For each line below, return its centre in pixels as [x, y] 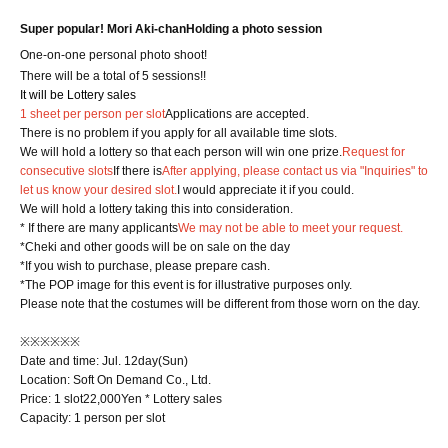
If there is [137, 171]
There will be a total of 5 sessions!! [113, 76]
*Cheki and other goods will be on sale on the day [155, 247]
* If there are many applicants [99, 228]
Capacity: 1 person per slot [92, 418]
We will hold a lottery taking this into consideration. [156, 209]
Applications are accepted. [237, 114]
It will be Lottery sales [78, 95]
